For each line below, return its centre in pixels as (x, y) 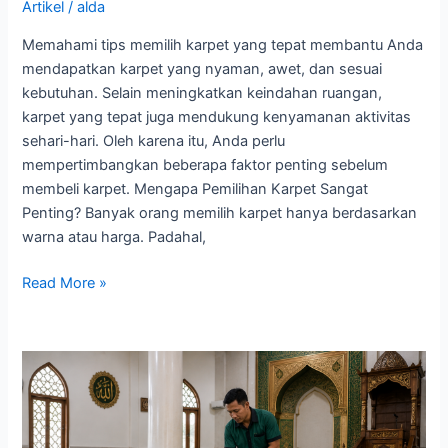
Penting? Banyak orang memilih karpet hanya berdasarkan (220, 212)
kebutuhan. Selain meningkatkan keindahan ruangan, (202, 92)
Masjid (43, 434)
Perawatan (57, 386)
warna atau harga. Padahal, (114, 236)
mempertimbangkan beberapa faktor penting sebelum (205, 164)
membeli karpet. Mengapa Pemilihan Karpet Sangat (195, 188)
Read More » (65, 282)
